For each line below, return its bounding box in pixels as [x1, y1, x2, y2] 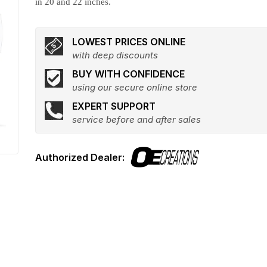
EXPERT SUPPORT [72, 100, 156, 112]
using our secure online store [72, 82, 198, 93]
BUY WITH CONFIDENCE [72, 68, 185, 80]
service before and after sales [72, 114, 201, 125]
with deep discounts [72, 49, 159, 61]
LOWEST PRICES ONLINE [72, 36, 186, 48]
